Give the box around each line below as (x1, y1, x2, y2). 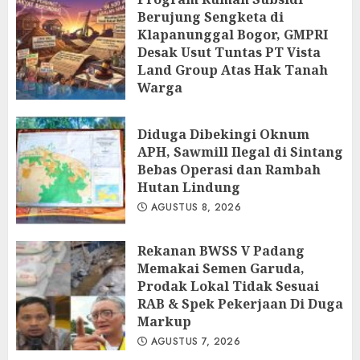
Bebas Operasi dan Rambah (137, 160, 321, 178)
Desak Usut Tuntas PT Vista (137, 43, 321, 61)
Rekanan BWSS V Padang (137, 241, 305, 260)
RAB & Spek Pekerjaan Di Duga (137, 294, 343, 313)
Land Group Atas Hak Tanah (137, 60, 328, 79)
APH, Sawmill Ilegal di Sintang (137, 142, 343, 161)
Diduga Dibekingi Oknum (137, 125, 309, 143)
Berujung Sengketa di (137, 7, 284, 26)
